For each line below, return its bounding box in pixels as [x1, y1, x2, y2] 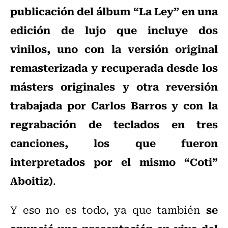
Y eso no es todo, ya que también [10, 202, 206, 218]
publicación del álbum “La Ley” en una [10, 3, 218, 19]
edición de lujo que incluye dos [10, 21, 218, 38]
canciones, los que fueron [10, 134, 218, 151]
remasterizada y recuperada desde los [10, 59, 218, 76]
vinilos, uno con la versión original [10, 40, 218, 57]
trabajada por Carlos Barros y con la [10, 97, 218, 113]
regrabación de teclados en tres [10, 116, 218, 132]
